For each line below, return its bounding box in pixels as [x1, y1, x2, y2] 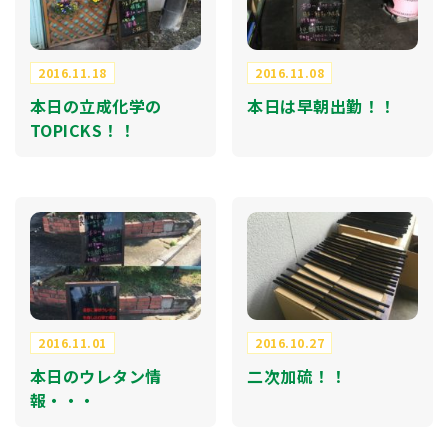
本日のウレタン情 [30, 364, 162, 389]
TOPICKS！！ [30, 117, 136, 142]
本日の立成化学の [30, 93, 162, 118]
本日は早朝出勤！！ [247, 93, 396, 118]
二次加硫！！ [247, 364, 347, 389]
